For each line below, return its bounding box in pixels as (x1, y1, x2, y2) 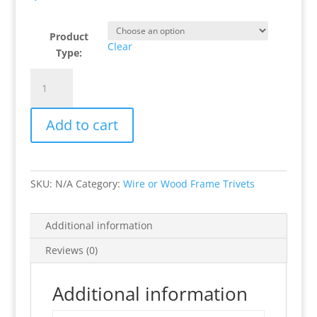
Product (49, 30, 88, 43)
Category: (75, 177, 123, 190)
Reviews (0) (45, 243, 98, 257)
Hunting (29, 86, 68, 99)
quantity (29, 183, 69, 197)
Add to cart (45, 115, 118, 134)
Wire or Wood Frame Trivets (122, 177, 255, 190)
